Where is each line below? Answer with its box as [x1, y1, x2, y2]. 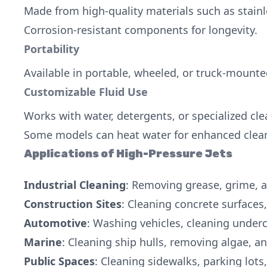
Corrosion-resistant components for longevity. [24, 23, 257, 37]
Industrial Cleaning [24, 178, 126, 192]
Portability [24, 42, 79, 56]
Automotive [24, 216, 87, 230]
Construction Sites [24, 197, 122, 211]
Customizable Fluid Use [24, 85, 148, 99]
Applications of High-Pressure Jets [24, 147, 232, 160]
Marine [24, 235, 62, 249]
